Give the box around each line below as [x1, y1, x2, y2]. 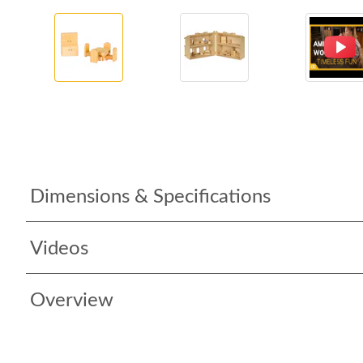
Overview [30, 291, 113, 310]
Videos [30, 239, 88, 258]
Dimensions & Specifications [30, 187, 271, 207]
